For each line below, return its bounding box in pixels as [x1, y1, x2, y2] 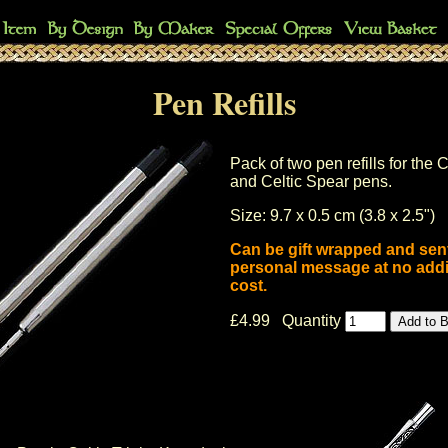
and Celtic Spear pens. [230, 173, 392, 190]
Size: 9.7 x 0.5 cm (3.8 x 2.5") [230, 207, 435, 224]
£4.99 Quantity [230, 312, 345, 329]
